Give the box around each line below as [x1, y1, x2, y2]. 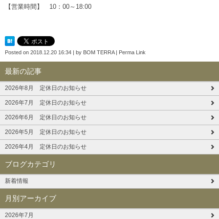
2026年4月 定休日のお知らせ [5, 143, 87, 151]
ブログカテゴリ [5, 160, 56, 169]
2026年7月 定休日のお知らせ [5, 99, 87, 107]
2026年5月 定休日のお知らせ [5, 129, 87, 136]
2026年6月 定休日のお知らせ [5, 114, 87, 121]
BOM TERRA [83, 49, 114, 56]
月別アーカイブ [5, 194, 56, 203]
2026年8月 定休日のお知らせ [5, 85, 87, 92]
